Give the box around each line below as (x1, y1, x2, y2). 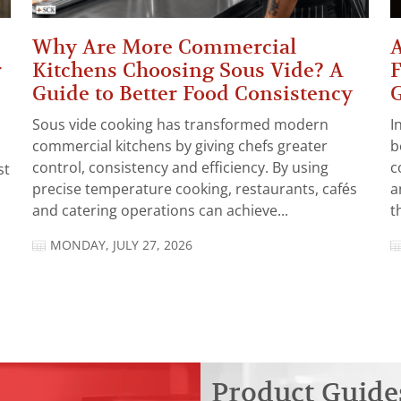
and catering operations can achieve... (32, 203, 288, 219)
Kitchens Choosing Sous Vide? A (32, 59, 344, 82)
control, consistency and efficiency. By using (32, 160, 328, 176)
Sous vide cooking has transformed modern (32, 117, 328, 133)
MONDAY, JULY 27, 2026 (50, 238, 192, 253)
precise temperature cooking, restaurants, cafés (32, 182, 357, 198)
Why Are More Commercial (32, 36, 296, 59)
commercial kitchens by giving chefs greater (32, 139, 328, 155)
